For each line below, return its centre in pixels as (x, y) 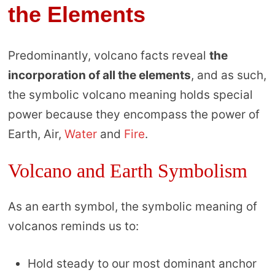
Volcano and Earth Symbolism (127, 171)
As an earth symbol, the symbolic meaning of (132, 207)
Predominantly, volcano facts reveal (108, 56)
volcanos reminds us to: (73, 227)
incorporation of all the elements (99, 76)
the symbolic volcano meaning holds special (130, 95)
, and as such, (228, 76)
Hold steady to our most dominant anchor (142, 263)
